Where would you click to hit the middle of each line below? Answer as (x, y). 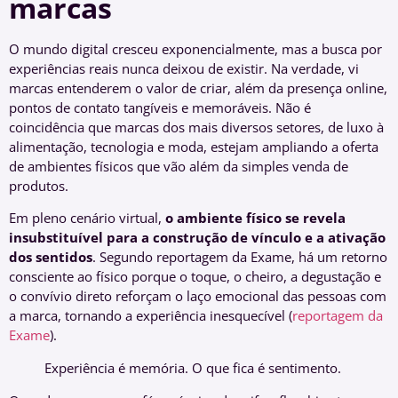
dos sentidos (51, 257)
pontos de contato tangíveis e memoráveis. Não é (160, 107)
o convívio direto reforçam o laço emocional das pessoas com (198, 296)
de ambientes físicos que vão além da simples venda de (179, 166)
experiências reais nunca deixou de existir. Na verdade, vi (184, 68)
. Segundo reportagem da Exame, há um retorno (240, 257)
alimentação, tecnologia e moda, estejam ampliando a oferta (194, 146)
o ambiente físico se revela (255, 218)
